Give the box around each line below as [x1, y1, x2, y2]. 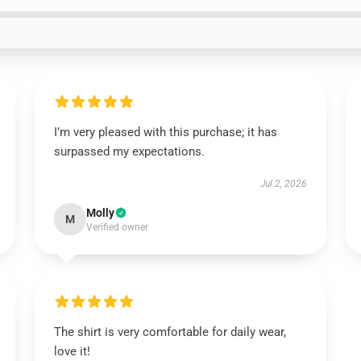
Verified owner [85, 222, 148, 233]
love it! [53, 344, 90, 359]
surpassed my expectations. [53, 144, 205, 159]
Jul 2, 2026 [260, 178, 308, 189]
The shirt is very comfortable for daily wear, [53, 325, 286, 339]
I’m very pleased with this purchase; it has [53, 125, 277, 139]
